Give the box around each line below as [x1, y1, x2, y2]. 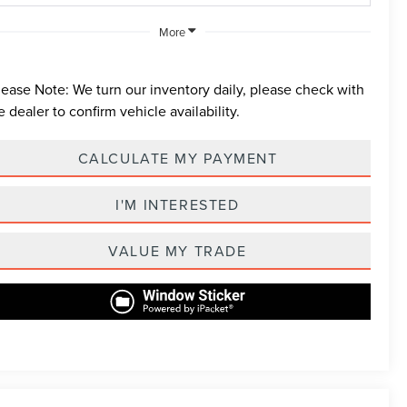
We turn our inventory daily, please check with [69, 78, 365, 99]
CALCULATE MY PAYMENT [77, 147, 278, 168]
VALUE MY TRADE [108, 240, 247, 261]
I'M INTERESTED [115, 194, 240, 214]
